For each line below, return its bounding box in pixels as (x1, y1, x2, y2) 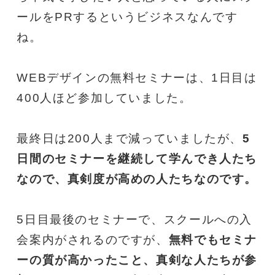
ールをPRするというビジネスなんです (17, 10, 238, 23)
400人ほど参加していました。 (17, 91, 192, 104)
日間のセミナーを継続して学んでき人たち (17, 152, 257, 165)
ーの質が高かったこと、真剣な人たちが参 (17, 253, 257, 266)
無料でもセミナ (168, 233, 257, 246)
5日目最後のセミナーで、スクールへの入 (17, 212, 252, 226)
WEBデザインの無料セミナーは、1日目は (17, 71, 257, 84)
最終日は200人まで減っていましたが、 (17, 131, 242, 145)
